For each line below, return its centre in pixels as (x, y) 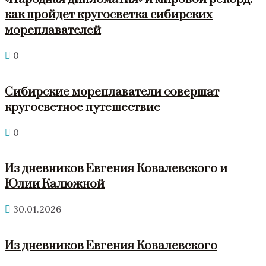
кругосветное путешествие (83, 107)
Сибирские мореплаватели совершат (112, 92)
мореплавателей (53, 31)
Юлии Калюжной (55, 184)
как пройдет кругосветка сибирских (109, 15)
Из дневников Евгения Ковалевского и (116, 169)
